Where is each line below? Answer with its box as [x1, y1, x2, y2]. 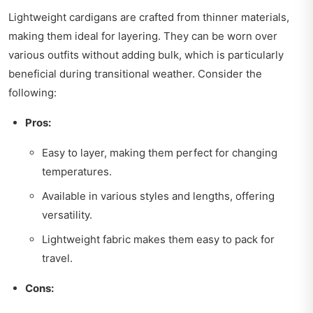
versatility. [42, 208, 92, 222]
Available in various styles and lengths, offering [42, 189, 275, 203]
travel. [42, 252, 73, 265]
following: [8, 86, 57, 100]
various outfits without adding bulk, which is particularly [8, 48, 284, 62]
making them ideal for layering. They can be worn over [8, 29, 277, 43]
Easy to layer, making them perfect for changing [42, 146, 277, 160]
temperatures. [42, 165, 112, 179]
